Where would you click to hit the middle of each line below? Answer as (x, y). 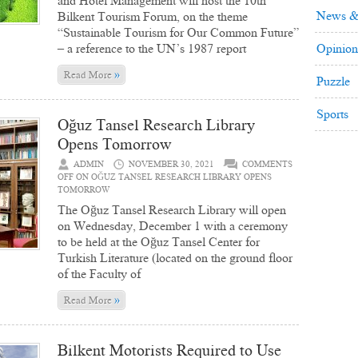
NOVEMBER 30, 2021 (171, 164)
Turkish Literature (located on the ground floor (175, 258)
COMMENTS (267, 164)
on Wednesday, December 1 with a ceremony (173, 226)
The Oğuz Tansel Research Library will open (172, 210)
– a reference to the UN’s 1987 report (152, 48)
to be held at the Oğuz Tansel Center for (159, 242)
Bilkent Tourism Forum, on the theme (153, 16)
